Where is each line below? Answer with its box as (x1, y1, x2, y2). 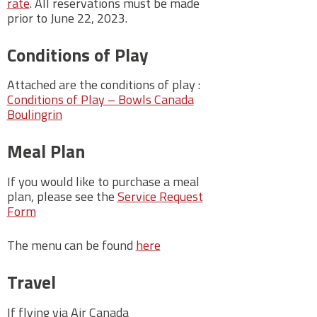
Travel (6, 269, 56, 296)
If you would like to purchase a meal (6, 172, 200, 192)
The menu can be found (6, 236, 136, 255)
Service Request (117, 187, 203, 207)
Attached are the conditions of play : (6, 75, 200, 95)
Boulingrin (6, 105, 62, 125)
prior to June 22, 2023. (6, 8, 127, 28)
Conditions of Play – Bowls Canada (6, 90, 194, 110)
